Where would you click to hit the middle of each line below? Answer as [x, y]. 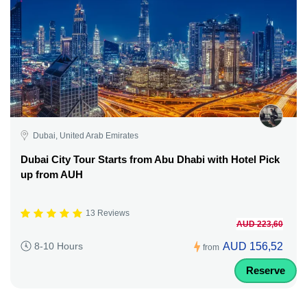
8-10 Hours [59, 246]
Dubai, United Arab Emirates [86, 135]
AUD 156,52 [253, 246]
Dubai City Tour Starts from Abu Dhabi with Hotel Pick [150, 159]
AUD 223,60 [260, 224]
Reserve [266, 270]
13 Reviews [108, 213]
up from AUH [52, 174]
